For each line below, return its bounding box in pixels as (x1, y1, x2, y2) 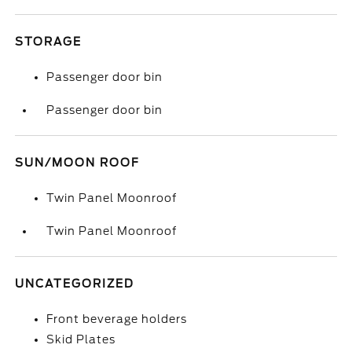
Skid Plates (46, 333, 116, 346)
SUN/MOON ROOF (15, 156, 141, 169)
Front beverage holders (46, 313, 188, 325)
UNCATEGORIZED (15, 277, 135, 290)
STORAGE (15, 35, 82, 48)
